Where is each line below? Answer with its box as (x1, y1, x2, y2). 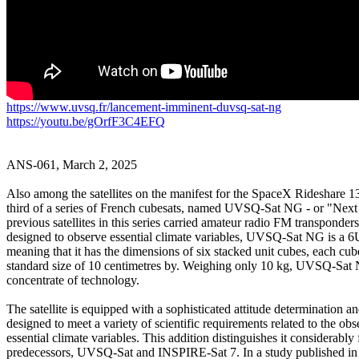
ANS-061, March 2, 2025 (6, 157, 137, 171)
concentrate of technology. (6, 272, 139, 287)
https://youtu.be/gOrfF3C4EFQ (6, 114, 165, 128)
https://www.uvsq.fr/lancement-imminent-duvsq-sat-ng (6, 99, 281, 114)
